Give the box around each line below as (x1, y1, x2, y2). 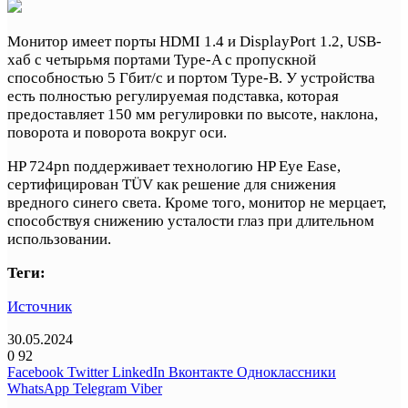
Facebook (7, 363, 64, 380)
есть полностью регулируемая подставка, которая (7, 87, 339, 105)
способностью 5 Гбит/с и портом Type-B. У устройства (7, 68, 375, 87)
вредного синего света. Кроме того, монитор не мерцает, (7, 193, 386, 211)
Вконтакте (168, 363, 233, 380)
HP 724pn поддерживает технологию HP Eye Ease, (7, 157, 341, 175)
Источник (7, 297, 72, 315)
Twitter (67, 363, 108, 380)
